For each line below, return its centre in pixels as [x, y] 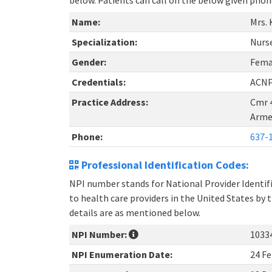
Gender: [89, 62]
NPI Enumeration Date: [122, 255]
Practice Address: [110, 102]
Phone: [87, 137]
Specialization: [104, 42]
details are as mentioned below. [135, 213]
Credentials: [99, 82]
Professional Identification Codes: [164, 165]
